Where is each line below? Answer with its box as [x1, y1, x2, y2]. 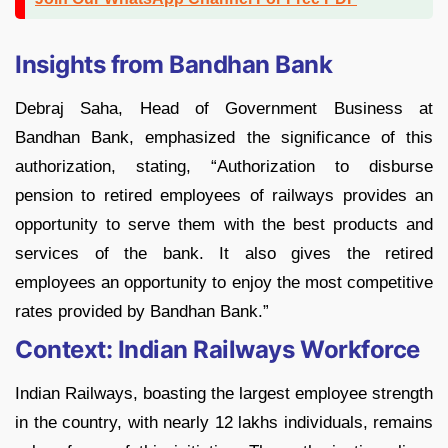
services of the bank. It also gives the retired [15, 244, 433, 264]
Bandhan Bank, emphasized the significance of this [15, 128, 433, 148]
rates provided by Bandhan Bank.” [15, 302, 269, 322]
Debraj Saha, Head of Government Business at [15, 99, 433, 119]
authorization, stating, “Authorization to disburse [15, 157, 433, 177]
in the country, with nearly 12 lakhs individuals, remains [15, 413, 433, 433]
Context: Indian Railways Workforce [15, 335, 420, 365]
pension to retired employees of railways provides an [15, 186, 433, 206]
